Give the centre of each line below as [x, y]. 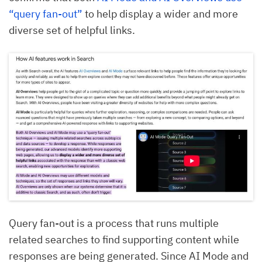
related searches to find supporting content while [124, 239]
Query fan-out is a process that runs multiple [114, 223]
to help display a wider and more [160, 13]
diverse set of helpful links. [72, 30]
